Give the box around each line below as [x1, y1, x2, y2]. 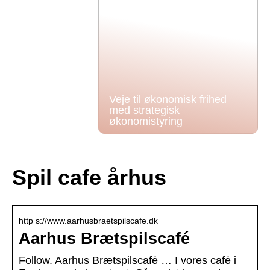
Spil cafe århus [12, 165, 166, 190]
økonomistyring [108, 115, 183, 127]
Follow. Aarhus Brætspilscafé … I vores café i [19, 254, 236, 267]
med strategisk [108, 104, 180, 116]
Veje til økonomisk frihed [108, 93, 227, 105]
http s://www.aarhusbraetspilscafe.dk [19, 216, 158, 226]
